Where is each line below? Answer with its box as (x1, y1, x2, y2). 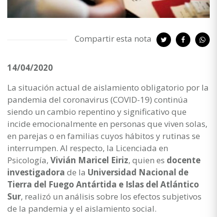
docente (167, 154, 201, 166)
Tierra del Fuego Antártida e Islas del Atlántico (7, 178, 199, 190)
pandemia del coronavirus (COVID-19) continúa (7, 93, 188, 105)
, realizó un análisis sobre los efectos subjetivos (21, 190, 201, 202)
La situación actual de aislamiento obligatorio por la (7, 81, 209, 93)
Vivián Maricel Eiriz (50, 154, 128, 166)
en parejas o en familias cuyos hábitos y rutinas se (7, 130, 200, 141)
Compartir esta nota (75, 32, 152, 44)
